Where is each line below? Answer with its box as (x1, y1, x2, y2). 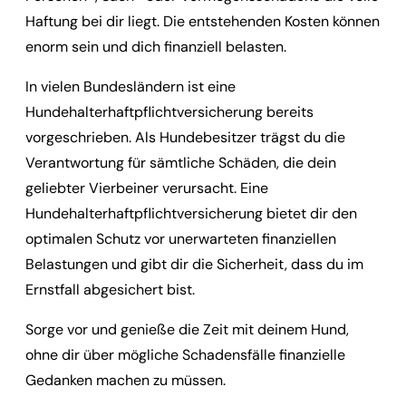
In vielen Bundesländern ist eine (25, 76, 236, 96)
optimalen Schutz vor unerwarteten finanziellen (25, 228, 336, 248)
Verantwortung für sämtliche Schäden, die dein (25, 152, 336, 172)
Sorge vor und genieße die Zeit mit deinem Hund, (25, 319, 349, 339)
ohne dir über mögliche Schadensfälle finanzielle (25, 344, 345, 364)
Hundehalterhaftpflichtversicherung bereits (25, 101, 314, 121)
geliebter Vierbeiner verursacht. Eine (25, 178, 268, 198)
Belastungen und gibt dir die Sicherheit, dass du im (25, 254, 363, 274)
